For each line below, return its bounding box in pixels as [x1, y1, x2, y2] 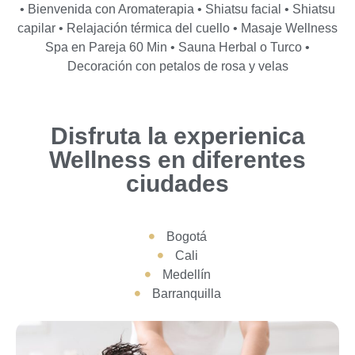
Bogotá [166, 229, 207, 243]
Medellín [162, 267, 211, 281]
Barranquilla [151, 286, 221, 300]
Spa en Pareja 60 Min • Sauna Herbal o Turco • [45, 40, 310, 54]
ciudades [126, 170, 229, 197]
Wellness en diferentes [49, 146, 306, 173]
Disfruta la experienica [50, 122, 305, 149]
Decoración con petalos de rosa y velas [67, 59, 288, 73]
